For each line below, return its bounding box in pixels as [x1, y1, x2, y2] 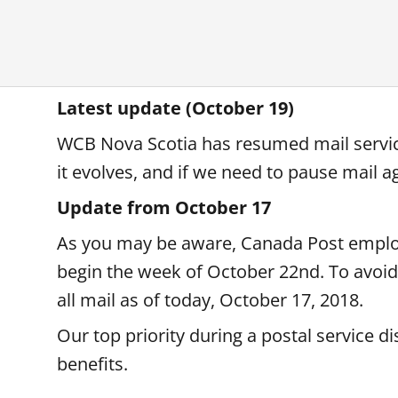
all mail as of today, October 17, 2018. [57, 288, 368, 312]
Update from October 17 [57, 195, 271, 219]
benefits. [57, 352, 132, 376]
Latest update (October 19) [57, 96, 294, 120]
